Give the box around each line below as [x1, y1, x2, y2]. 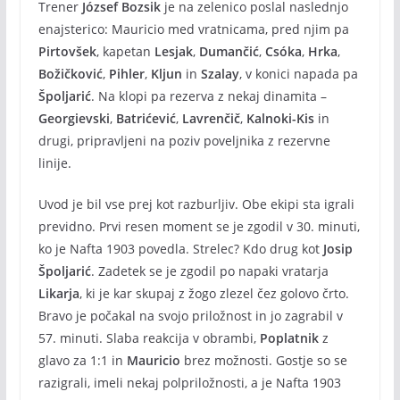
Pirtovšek [37, 43, 96, 60]
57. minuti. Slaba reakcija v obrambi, [37, 329, 260, 346]
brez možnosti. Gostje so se [179, 352, 347, 369]
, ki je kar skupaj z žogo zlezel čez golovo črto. [79, 285, 349, 302]
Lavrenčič [181, 110, 240, 127]
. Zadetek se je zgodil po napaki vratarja [90, 262, 329, 279]
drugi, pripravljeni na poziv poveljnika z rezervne [37, 132, 330, 149]
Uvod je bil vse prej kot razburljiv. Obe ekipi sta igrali [37, 196, 354, 212]
